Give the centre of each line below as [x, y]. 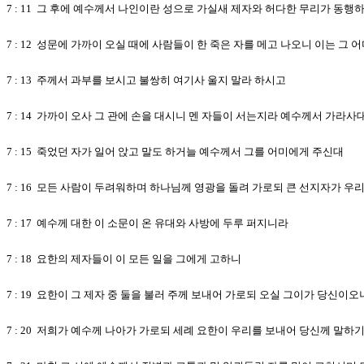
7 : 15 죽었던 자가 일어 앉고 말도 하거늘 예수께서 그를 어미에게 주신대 [175, 152]
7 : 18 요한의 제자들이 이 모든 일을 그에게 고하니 [124, 259]
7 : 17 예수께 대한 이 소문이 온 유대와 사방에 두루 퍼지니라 [147, 223]
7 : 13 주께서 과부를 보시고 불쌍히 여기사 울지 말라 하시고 [146, 80]
